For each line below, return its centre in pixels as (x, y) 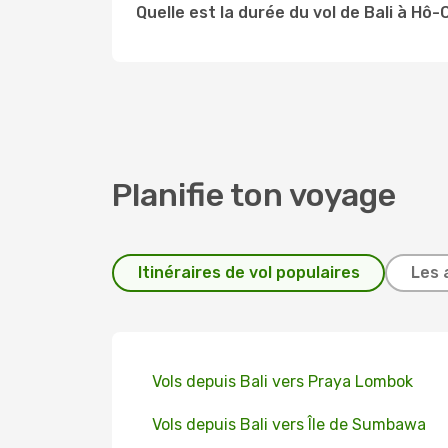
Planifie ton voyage (254, 195)
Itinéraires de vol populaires (248, 272)
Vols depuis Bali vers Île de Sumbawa (289, 424)
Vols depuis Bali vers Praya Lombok (282, 381)
